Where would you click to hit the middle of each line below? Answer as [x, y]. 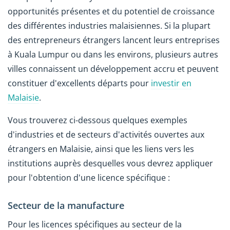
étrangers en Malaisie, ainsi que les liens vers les [101, 149]
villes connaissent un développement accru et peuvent [113, 69]
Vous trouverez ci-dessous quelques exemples [98, 120]
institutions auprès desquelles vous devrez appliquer [110, 164]
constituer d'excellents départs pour [79, 83]
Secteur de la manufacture [66, 206]
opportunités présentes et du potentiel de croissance [111, 11]
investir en [171, 83]
